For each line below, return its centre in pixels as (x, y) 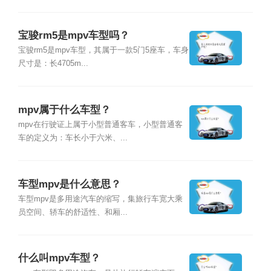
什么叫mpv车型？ (59, 258)
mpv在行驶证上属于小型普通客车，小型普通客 (100, 125)
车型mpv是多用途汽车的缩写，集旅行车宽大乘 (100, 199)
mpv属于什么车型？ (64, 109)
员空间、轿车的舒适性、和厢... (73, 212)
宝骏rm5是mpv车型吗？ (73, 36)
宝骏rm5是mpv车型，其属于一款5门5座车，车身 (103, 51)
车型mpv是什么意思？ (69, 184)
